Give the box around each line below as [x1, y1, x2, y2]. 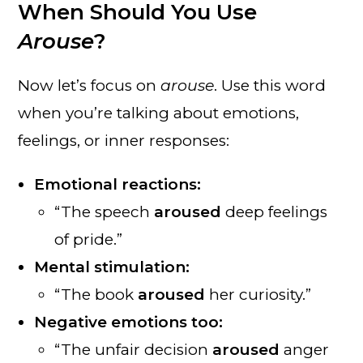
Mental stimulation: [34, 257, 190, 276]
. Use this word [214, 75, 327, 95]
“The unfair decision [54, 340, 213, 359]
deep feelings [221, 202, 328, 221]
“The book [54, 284, 139, 304]
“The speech [54, 202, 155, 221]
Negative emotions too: [34, 312, 224, 331]
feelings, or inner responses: [18, 130, 230, 150]
